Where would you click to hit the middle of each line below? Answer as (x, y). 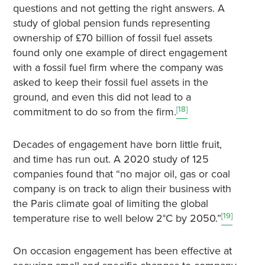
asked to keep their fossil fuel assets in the (110, 83)
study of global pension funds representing (111, 23)
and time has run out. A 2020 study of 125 (111, 159)
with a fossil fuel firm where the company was (118, 68)
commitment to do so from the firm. (94, 112)
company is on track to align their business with (122, 189)
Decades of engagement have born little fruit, (117, 145)
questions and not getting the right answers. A (119, 9)
